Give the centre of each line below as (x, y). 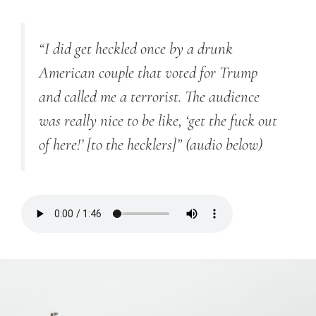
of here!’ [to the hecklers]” (110, 145)
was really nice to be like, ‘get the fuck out (158, 121)
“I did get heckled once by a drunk (136, 49)
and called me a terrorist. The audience (149, 97)
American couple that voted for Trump (148, 73)
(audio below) (222, 145)
